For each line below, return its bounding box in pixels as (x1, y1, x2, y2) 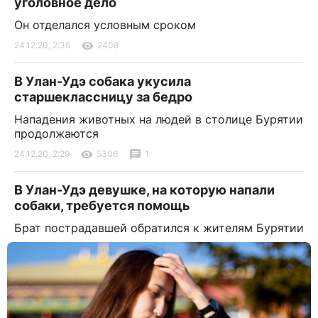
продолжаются (14, 126, 99, 141)
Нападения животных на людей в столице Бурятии (14, 111, 303, 126)
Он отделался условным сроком (14, 17, 196, 32)
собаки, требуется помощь (14, 197, 190, 213)
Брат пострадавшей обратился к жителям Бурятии (14, 220, 304, 235)
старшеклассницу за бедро (14, 89, 192, 104)
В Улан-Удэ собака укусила (14, 73, 191, 89)
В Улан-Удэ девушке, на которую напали (14, 182, 275, 197)
